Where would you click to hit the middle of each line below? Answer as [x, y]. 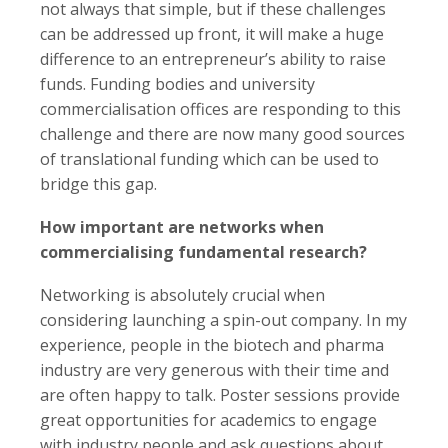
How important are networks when [182, 227]
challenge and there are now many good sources [222, 134]
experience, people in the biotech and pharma [212, 345]
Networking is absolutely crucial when [182, 295]
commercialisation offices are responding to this [220, 109]
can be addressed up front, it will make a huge [212, 34]
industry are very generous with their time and [214, 370]
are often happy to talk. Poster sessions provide [220, 395]
